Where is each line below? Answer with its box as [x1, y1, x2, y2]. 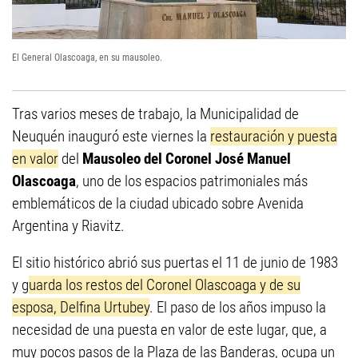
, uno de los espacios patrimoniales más [76, 172, 308, 191]
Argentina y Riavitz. [12, 217, 125, 236]
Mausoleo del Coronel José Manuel [82, 149, 291, 169]
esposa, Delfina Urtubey [12, 298, 149, 317]
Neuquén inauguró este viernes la [12, 127, 210, 146]
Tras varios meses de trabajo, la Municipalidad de [12, 105, 299, 124]
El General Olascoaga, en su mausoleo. [12, 52, 162, 64]
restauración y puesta [210, 127, 337, 146]
